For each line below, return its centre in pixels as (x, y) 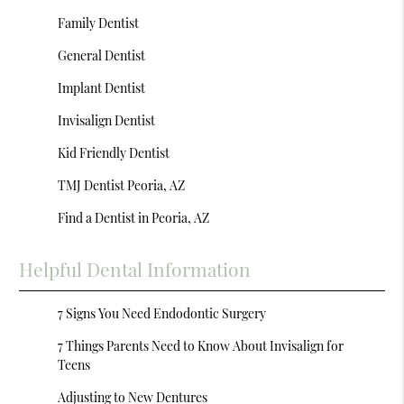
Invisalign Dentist (107, 120)
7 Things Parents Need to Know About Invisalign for (201, 346)
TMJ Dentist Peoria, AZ (122, 185)
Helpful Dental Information (135, 269)
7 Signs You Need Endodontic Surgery (162, 313)
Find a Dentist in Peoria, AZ (134, 218)
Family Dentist (99, 23)
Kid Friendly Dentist (114, 153)
